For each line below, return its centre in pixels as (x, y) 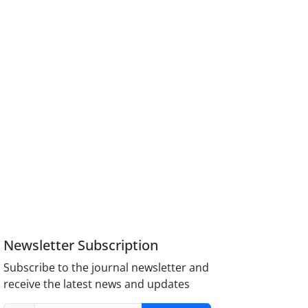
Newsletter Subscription (81, 245)
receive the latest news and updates (97, 284)
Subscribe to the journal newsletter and (107, 268)
